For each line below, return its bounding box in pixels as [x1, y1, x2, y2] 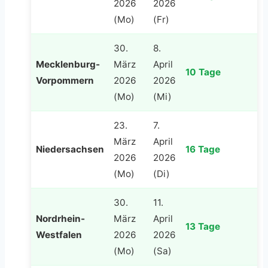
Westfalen [36, 229, 82, 240]
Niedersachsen [36, 143, 104, 155]
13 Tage [185, 220, 220, 232]
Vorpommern [36, 74, 94, 86]
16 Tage [185, 143, 220, 155]
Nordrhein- [36, 212, 85, 224]
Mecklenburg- [36, 58, 100, 70]
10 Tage [185, 66, 221, 78]
